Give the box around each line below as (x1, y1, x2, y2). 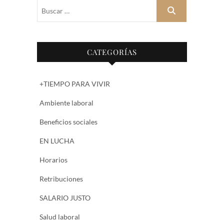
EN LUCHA (39, 136, 74, 145)
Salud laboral (39, 212, 80, 221)
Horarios (39, 155, 67, 164)
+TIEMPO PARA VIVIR (39, 79, 110, 88)
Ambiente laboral (39, 98, 93, 107)
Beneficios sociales (39, 117, 97, 126)
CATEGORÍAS (87, 47, 137, 57)
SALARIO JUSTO (39, 193, 90, 202)
